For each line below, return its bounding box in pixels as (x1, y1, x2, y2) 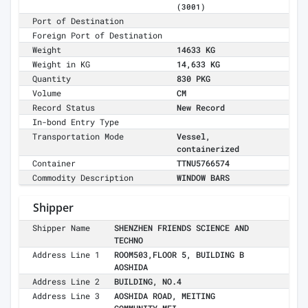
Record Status (32, 102, 96, 113)
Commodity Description (32, 172, 134, 184)
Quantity (32, 73, 71, 85)
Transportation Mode (32, 131, 124, 142)
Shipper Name (32, 222, 91, 234)
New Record (177, 102, 225, 113)
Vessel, (177, 131, 210, 142)
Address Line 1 (32, 249, 100, 261)
